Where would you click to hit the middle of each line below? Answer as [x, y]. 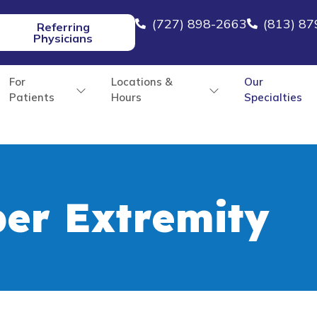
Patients [31, 97]
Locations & [142, 82]
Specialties [273, 97]
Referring [63, 27]
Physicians [63, 38]
